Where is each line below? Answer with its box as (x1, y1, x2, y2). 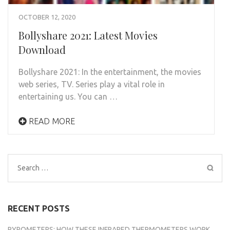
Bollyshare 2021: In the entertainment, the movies (18, 67, 201, 76)
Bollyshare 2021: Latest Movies (18, 28, 158, 42)
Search (17, 162, 42, 172)
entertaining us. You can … (18, 91, 118, 101)
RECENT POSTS (8, 203, 70, 213)
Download (18, 42, 66, 56)
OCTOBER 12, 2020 (18, 13, 75, 21)
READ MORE (27, 116, 75, 126)
